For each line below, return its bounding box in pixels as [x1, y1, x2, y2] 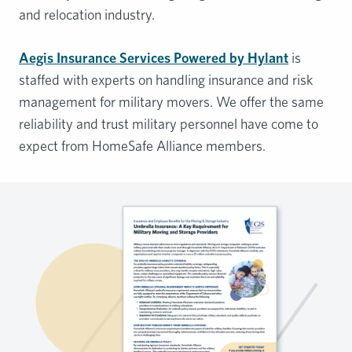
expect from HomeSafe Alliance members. [19, 137, 266, 154]
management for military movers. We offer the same [19, 93, 324, 110]
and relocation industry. [19, 5, 155, 23]
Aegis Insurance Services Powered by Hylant [19, 49, 288, 66]
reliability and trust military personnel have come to [19, 115, 318, 132]
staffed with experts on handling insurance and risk [19, 71, 313, 88]
